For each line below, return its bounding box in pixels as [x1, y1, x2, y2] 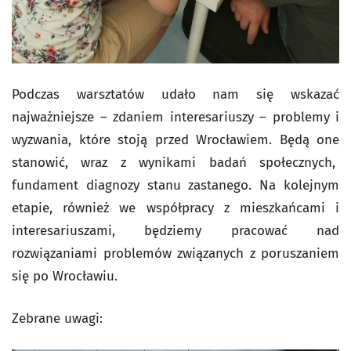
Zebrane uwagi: [12, 309, 103, 327]
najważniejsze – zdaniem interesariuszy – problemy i [12, 108, 339, 125]
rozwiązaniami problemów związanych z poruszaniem [12, 244, 339, 262]
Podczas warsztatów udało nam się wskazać [12, 85, 339, 103]
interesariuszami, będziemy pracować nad [12, 222, 339, 239]
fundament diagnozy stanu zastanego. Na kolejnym [12, 176, 339, 194]
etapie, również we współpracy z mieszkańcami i [12, 199, 339, 216]
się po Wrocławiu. [12, 267, 118, 284]
